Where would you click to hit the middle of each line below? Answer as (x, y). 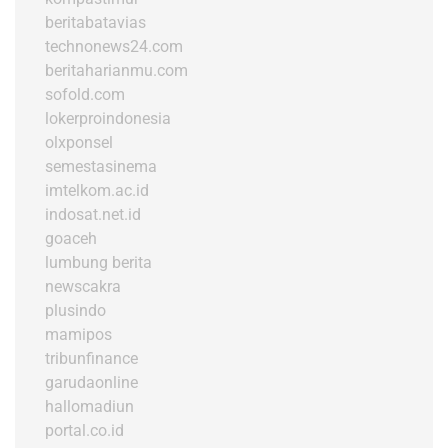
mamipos (78, 334)
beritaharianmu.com (116, 70)
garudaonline (91, 382)
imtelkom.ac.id (97, 190)
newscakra (83, 286)
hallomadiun (89, 406)
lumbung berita (98, 262)
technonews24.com (114, 46)
